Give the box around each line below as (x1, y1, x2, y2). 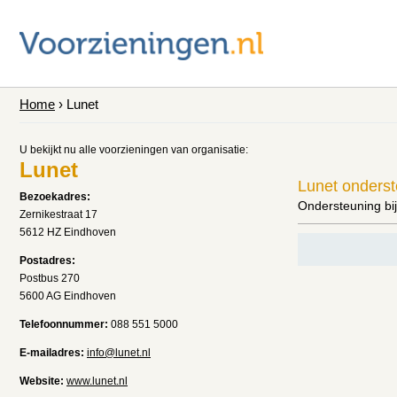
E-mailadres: (19, 346, 84, 359)
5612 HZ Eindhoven (19, 226, 116, 238)
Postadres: (19, 254, 75, 267)
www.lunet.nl (66, 375, 128, 387)
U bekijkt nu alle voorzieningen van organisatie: (19, 144, 248, 156)
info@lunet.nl (87, 346, 151, 359)
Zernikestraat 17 (19, 208, 97, 221)
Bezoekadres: (19, 191, 90, 203)
